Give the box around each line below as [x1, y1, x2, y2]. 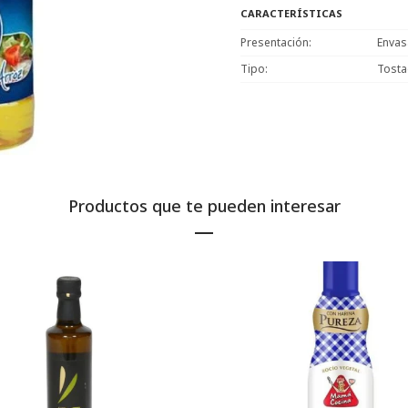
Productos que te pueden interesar [67, 195, 341, 217]
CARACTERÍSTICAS [240, 6, 342, 20]
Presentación [240, 35, 309, 50]
